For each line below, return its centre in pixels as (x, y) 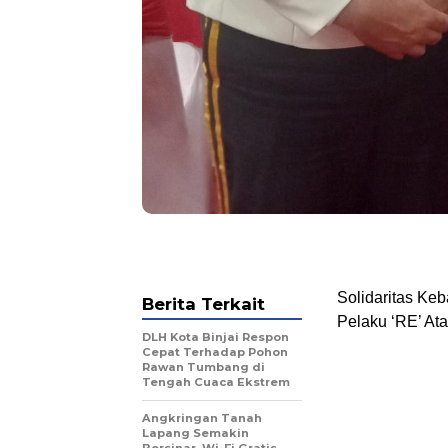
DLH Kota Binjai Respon (215, 337)
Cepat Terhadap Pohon (215, 352)
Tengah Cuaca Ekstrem (216, 382)
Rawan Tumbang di (203, 367)
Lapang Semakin (195, 433)
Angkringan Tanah (202, 418)
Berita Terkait (203, 304)
